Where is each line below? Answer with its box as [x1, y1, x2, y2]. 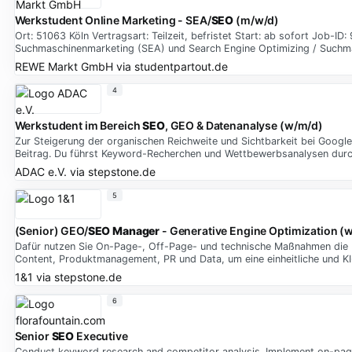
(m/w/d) [233, 13, 280, 27]
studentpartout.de [134, 59, 228, 73]
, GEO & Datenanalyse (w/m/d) [164, 119, 323, 133]
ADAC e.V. [14, 164, 67, 178]
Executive [74, 329, 128, 343]
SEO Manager [87, 224, 160, 238]
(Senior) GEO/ [14, 224, 88, 238]
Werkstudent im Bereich [14, 119, 143, 133]
